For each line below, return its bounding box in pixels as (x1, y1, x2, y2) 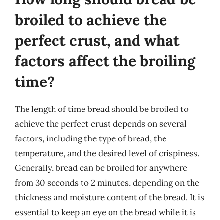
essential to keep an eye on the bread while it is (15, 206, 196, 218)
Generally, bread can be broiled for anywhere (15, 162, 187, 173)
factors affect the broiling (15, 51, 195, 70)
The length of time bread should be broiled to (15, 103, 189, 114)
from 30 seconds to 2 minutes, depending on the (15, 177, 199, 188)
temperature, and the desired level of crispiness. (15, 147, 199, 159)
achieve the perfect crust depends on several (15, 118, 187, 129)
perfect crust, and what (15, 30, 179, 50)
